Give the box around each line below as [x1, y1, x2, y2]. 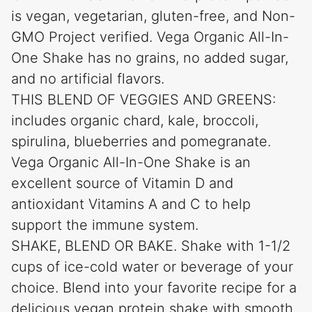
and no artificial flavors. [11, 70, 164, 88]
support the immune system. [11, 217, 198, 234]
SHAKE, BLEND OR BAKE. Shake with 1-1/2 [11, 237, 290, 255]
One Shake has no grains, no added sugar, [11, 49, 288, 67]
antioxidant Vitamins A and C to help [11, 196, 251, 213]
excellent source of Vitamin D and [11, 175, 233, 192]
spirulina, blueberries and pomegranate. [11, 133, 271, 150]
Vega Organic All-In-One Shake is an [11, 154, 251, 171]
